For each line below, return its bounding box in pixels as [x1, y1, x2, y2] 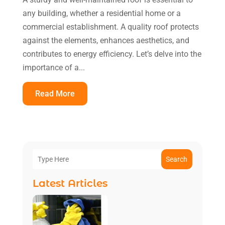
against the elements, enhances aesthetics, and [22, 35, 189, 45]
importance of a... [22, 62, 85, 72]
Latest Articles [32, 177, 107, 189]
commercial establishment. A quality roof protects [22, 22, 199, 32]
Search [166, 155, 188, 163]
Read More [35, 88, 75, 98]
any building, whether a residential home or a [22, 8, 181, 18]
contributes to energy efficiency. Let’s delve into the [22, 49, 201, 59]
